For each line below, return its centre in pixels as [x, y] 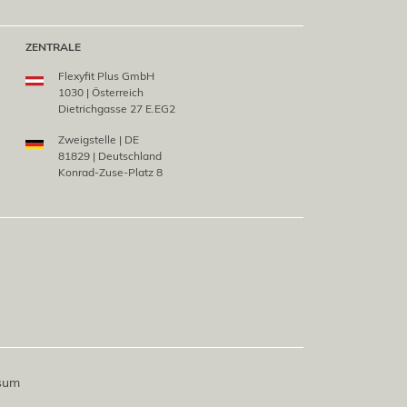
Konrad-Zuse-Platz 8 [110, 173]
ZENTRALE [53, 47]
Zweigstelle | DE [98, 140]
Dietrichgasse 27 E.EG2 [116, 109]
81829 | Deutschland [109, 156]
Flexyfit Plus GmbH [106, 76]
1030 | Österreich [100, 93]
